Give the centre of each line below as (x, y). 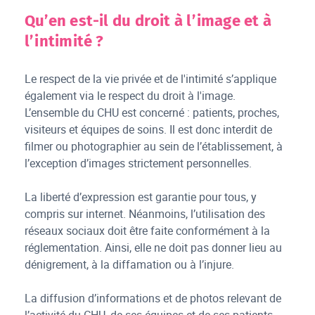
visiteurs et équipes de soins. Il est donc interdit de (149, 130)
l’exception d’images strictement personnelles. (140, 163)
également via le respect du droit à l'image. (130, 96)
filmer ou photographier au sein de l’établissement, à (154, 147)
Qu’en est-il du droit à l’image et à (148, 21)
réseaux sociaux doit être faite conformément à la (148, 231)
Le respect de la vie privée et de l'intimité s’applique (151, 79)
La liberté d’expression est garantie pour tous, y (141, 197)
